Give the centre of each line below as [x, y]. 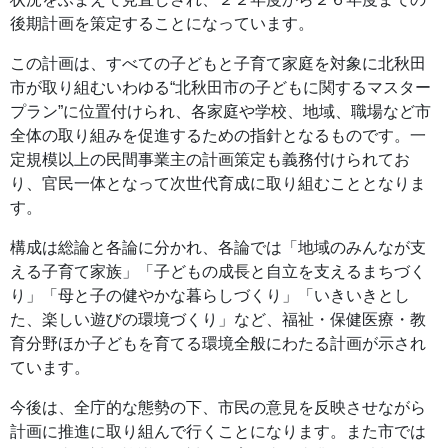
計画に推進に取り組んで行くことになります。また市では [218, 431]
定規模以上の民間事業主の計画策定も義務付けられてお [210, 159]
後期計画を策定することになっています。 [162, 23]
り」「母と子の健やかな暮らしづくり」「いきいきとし [210, 295]
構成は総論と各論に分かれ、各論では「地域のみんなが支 [218, 247]
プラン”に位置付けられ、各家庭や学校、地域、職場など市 [220, 111]
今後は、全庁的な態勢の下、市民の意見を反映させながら [218, 407]
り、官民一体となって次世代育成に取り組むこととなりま [218, 183]
